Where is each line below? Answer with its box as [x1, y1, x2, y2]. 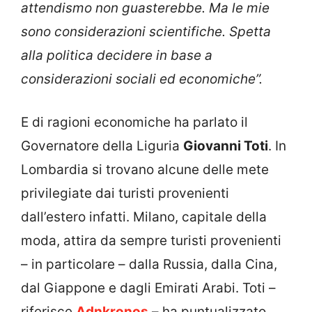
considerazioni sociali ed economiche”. [21, 70, 263, 87]
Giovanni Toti [183, 138, 268, 155]
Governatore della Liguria [21, 138, 183, 155]
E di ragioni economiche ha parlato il [21, 114, 248, 131]
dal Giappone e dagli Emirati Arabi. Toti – [21, 280, 276, 297]
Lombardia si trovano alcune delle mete [21, 162, 269, 178]
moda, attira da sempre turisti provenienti [21, 233, 281, 249]
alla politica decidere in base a [21, 47, 212, 63]
